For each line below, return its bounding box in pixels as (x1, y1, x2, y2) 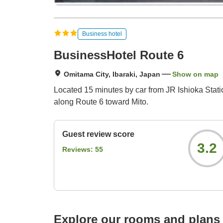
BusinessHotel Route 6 (54, 48, 184, 62)
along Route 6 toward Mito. (54, 98, 148, 107)
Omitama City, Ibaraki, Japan (64, 70, 160, 79)
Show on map (172, 70, 219, 79)
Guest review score (62, 130, 134, 139)
